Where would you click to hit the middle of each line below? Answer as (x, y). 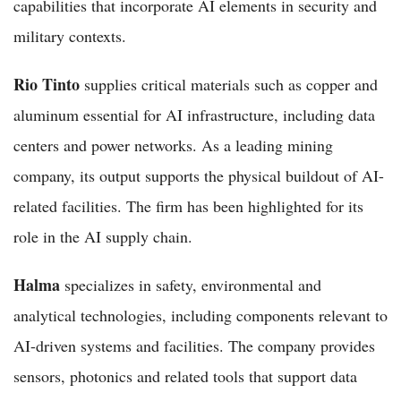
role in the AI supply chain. (103, 236)
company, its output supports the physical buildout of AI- (199, 175)
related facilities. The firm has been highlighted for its (188, 205)
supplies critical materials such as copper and (229, 84)
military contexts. (70, 35)
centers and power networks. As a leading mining (173, 145)
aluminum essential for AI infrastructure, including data (194, 114)
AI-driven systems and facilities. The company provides (194, 345)
